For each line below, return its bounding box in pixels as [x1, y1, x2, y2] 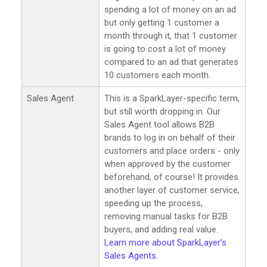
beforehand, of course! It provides [104, 171, 238, 182]
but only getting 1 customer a [104, 17, 219, 28]
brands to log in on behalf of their [104, 132, 235, 143]
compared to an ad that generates [104, 56, 238, 67]
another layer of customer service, [104, 184, 240, 195]
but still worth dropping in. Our [104, 105, 221, 117]
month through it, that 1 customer [104, 30, 237, 41]
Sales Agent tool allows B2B [104, 119, 215, 130]
